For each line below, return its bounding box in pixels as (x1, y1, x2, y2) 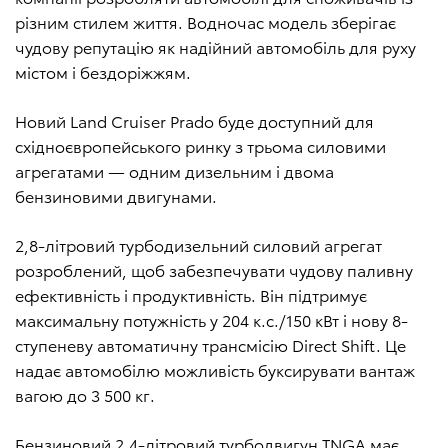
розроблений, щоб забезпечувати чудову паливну (15, 258, 413, 282)
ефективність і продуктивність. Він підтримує (15, 283, 367, 307)
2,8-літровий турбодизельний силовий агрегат (15, 233, 382, 257)
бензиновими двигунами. (15, 184, 217, 208)
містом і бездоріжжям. (15, 60, 191, 84)
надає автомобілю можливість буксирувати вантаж (15, 358, 415, 382)
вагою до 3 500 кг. (15, 383, 155, 407)
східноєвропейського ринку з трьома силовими (15, 134, 386, 158)
